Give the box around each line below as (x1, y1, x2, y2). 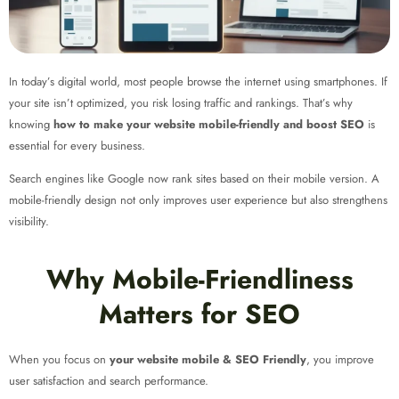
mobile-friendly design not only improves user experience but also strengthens (9, 191, 387, 208)
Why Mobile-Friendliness (45, 259, 354, 298)
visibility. (9, 212, 49, 230)
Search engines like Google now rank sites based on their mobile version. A (9, 169, 379, 187)
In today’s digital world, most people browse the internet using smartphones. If (9, 72, 387, 90)
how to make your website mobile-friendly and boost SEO (53, 115, 364, 133)
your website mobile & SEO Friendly (110, 350, 306, 368)
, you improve (306, 350, 374, 368)
